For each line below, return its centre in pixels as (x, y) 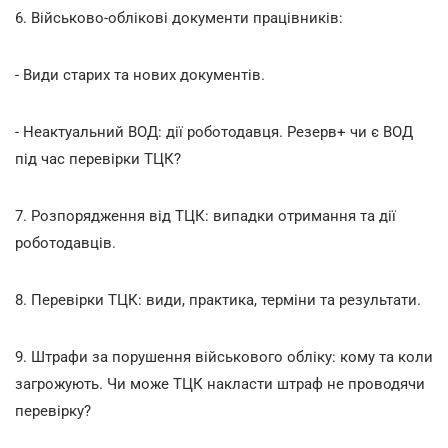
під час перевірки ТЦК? (98, 158)
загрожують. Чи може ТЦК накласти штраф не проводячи (220, 383)
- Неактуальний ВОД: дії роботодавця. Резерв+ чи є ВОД (214, 131)
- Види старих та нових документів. (140, 74)
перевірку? (53, 410)
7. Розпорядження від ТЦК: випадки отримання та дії (205, 215)
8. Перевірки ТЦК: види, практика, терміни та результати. (218, 299)
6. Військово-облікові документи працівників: (179, 17)
